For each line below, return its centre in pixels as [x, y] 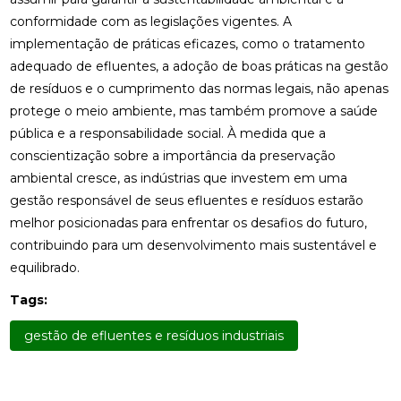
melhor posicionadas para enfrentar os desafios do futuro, [188, 223]
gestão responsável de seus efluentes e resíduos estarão [186, 201]
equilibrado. [44, 268]
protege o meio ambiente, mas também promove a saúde [193, 111]
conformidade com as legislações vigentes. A [150, 22]
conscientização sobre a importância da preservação [172, 156]
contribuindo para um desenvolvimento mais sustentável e [193, 246]
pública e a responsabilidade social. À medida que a [167, 134]
